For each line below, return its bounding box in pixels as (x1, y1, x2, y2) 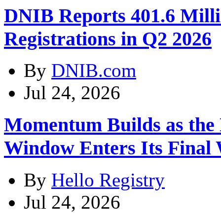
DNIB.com (51, 60, 136, 81)
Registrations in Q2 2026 (4, 27, 212, 50)
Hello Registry (51, 169, 165, 190)
